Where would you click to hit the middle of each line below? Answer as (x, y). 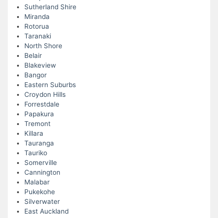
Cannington (42, 173)
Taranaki (37, 36)
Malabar (37, 182)
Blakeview (40, 65)
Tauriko (36, 153)
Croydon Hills (45, 95)
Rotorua (36, 27)
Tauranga (39, 143)
